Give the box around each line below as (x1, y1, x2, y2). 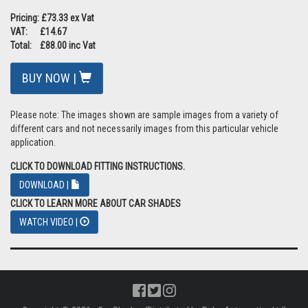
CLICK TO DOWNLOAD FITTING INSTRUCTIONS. (10, 161, 185, 172)
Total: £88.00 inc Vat (10, 40, 96, 51)
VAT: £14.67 (10, 26, 67, 37)
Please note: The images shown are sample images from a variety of (10, 109, 278, 120)
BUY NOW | (22, 71, 79, 85)
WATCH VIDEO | (19, 217, 80, 228)
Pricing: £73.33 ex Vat (10, 12, 94, 23)
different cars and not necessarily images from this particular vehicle (10, 123, 278, 134)
